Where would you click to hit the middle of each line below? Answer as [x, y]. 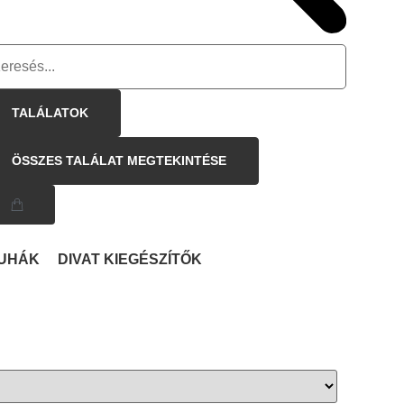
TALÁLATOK [50, 112]
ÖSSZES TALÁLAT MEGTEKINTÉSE [119, 160]
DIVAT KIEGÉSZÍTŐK [130, 259]
